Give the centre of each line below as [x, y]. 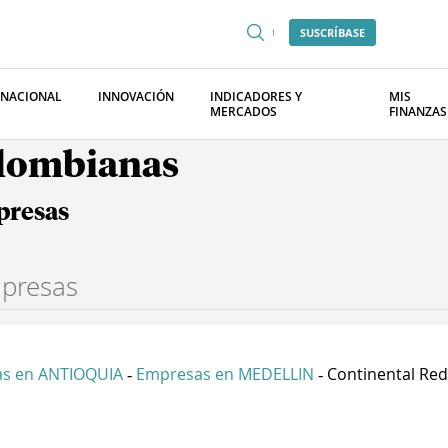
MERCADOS [243, 111]
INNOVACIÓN [136, 96]
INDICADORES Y [256, 96]
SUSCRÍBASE [332, 32]
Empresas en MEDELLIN [225, 374]
